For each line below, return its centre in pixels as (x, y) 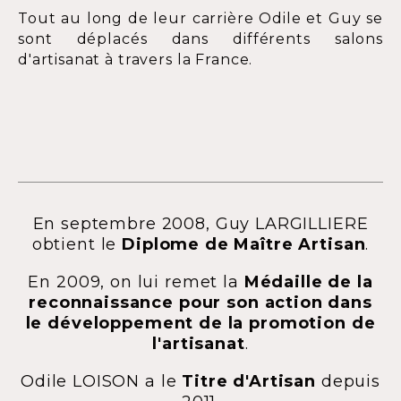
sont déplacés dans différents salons (200, 39)
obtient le (77, 245)
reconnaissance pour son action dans (200, 303)
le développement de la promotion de (200, 324)
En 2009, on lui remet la (133, 282)
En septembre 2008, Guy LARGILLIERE (200, 224)
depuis (348, 382)
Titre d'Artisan (249, 382)
